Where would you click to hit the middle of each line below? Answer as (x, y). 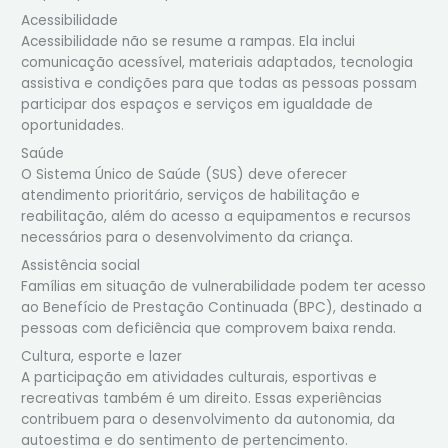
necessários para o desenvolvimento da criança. (187, 238)
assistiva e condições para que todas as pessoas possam (219, 84)
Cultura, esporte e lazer (102, 356)
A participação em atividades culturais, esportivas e (199, 377)
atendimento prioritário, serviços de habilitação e (191, 196)
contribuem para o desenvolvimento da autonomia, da (208, 419)
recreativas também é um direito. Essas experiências (202, 398)
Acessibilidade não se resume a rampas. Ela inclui (188, 42)
